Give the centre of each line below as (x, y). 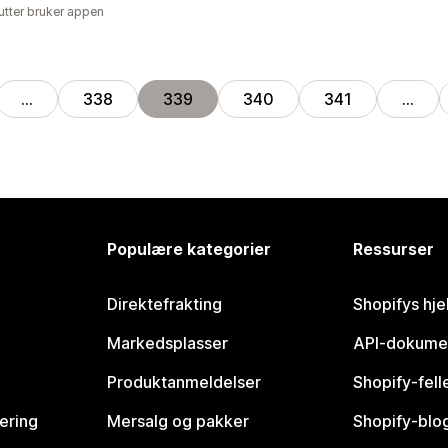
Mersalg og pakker (178, 421)
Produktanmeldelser (184, 382)
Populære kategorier (189, 249)
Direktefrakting (165, 304)
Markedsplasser (168, 343)
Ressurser (393, 249)
